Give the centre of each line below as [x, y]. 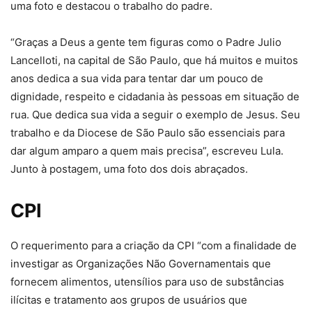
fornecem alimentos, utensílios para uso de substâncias [147, 282]
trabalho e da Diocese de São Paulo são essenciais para [148, 133]
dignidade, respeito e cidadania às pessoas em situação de [155, 97]
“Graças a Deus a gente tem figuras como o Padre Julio [146, 42]
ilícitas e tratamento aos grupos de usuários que [129, 300]
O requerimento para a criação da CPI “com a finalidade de [154, 246]
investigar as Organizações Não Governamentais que [141, 264]
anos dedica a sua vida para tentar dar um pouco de [137, 79]
